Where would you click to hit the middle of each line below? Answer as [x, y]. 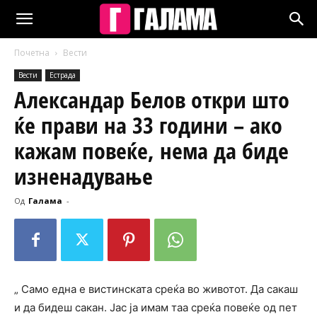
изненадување [83, 176]
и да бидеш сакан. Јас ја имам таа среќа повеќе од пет [156, 307]
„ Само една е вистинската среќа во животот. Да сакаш [156, 289]
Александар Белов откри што [152, 99]
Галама [45, 201]
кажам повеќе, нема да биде [151, 150]
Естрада [63, 75]
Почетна [32, 53]
